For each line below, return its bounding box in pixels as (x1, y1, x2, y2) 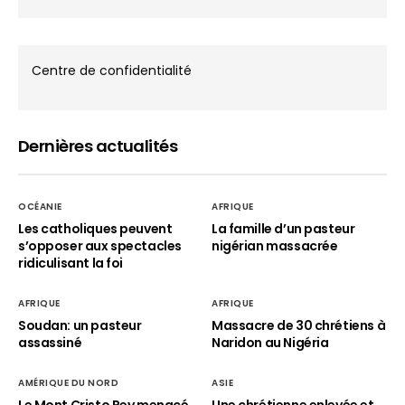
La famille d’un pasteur (212, 220, 355, 238)
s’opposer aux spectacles (18, 237, 182, 255)
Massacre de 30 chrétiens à (212, 316, 386, 334)
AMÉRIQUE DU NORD (18, 376, 118, 390)
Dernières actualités (18, 135, 178, 157)
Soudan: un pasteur (18, 316, 142, 334)
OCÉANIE (18, 200, 62, 213)
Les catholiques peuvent (18, 220, 173, 238)
